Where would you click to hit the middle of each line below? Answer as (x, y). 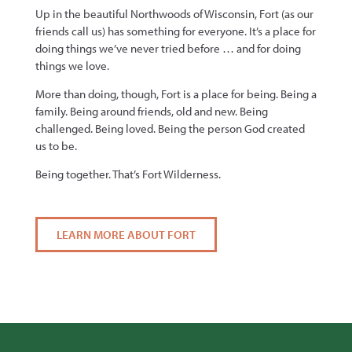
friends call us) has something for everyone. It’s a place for (175, 31)
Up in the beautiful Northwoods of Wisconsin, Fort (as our (174, 13)
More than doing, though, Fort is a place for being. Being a (176, 94)
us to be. (56, 146)
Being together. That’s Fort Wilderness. (128, 174)
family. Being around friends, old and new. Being (151, 112)
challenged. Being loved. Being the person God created (170, 129)
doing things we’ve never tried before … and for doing (168, 48)
